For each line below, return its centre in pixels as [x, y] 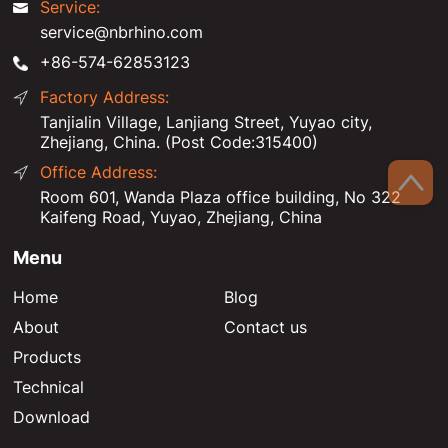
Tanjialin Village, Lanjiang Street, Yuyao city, [206, 121]
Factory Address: [105, 96]
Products [47, 356]
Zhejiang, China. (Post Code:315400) [179, 141]
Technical [49, 386]
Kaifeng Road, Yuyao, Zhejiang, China [181, 216]
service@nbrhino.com [122, 31]
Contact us [265, 326]
